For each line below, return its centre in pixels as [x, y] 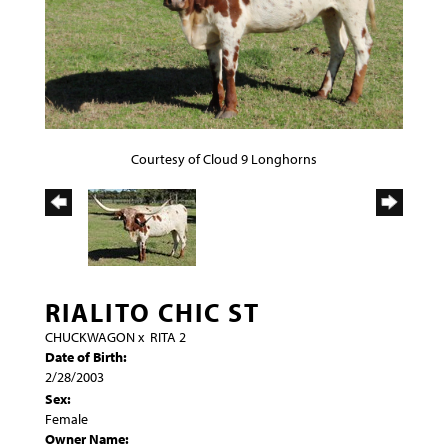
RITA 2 [168, 336]
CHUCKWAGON [90, 336]
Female [66, 418]
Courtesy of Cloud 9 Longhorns [224, 158]
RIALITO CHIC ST [153, 312]
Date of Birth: [86, 356]
